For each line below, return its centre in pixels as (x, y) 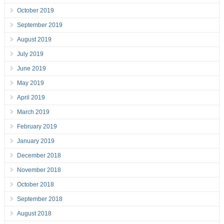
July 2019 (30, 54)
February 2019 (37, 127)
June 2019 (31, 69)
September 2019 (39, 25)
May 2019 (30, 83)
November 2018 (39, 170)
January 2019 (35, 141)
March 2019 (33, 112)
